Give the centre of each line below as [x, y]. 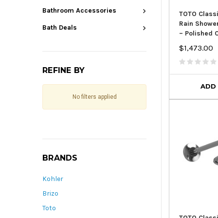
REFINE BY [64, 71]
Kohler [53, 179]
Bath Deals [60, 28]
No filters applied [94, 97]
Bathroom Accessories [79, 11]
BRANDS [60, 158]
